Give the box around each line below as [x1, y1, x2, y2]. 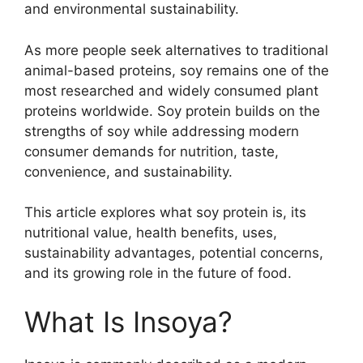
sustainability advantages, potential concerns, [24, 245, 323, 262]
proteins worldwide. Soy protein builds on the [24, 102, 320, 119]
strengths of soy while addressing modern [24, 122, 299, 139]
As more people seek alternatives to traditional [24, 41, 328, 58]
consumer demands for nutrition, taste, [24, 143, 279, 160]
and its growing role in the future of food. [24, 265, 292, 282]
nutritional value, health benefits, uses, [24, 224, 277, 241]
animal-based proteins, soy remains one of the [24, 62, 329, 79]
